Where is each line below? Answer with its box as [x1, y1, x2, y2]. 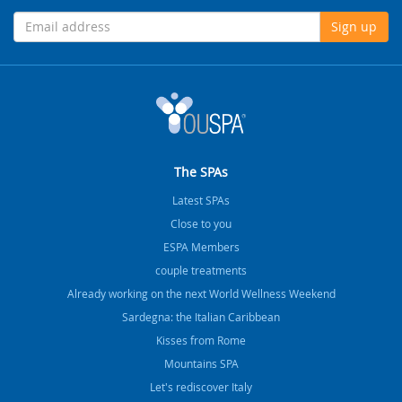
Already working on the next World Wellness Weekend [66, 285, 336, 301]
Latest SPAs [172, 192, 230, 207]
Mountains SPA [163, 355, 239, 371]
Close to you [170, 215, 232, 231]
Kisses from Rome [156, 332, 246, 347]
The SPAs [174, 162, 228, 180]
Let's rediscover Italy [150, 379, 252, 394]
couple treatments [155, 262, 247, 277]
